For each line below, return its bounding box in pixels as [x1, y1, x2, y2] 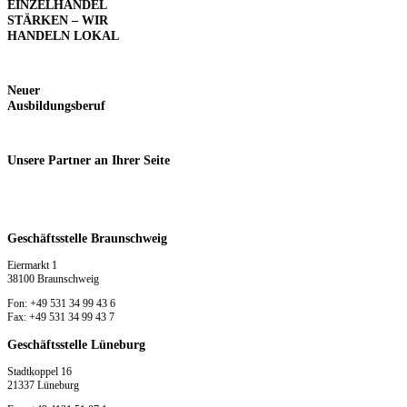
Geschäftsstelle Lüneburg [7, 337, 145, 352]
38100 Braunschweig [7, 273, 99, 286]
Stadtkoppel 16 [7, 365, 72, 379]
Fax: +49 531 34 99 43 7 [7, 311, 114, 324]
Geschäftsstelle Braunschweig [7, 231, 167, 246]
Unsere [7, 153, 45, 168]
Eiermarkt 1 [7, 259, 57, 273]
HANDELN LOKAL [7, 27, 119, 43]
